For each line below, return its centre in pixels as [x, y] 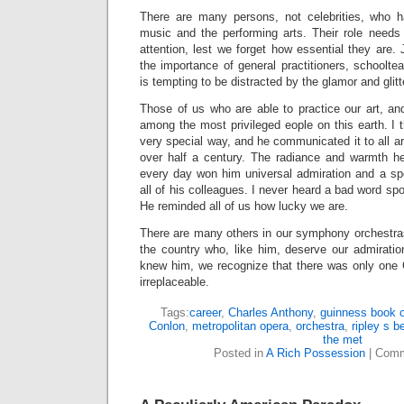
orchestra [320, 326]
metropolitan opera [240, 326]
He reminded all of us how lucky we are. [244, 206]
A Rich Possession [316, 353]
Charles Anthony [271, 312]
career [205, 312]
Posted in [240, 353]
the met [343, 340]
